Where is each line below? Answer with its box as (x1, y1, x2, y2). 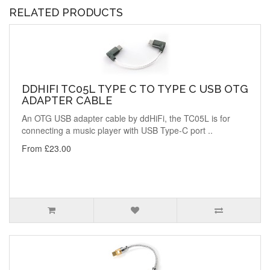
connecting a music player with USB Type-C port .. (22, 124, 213, 137)
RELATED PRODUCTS (9, 6, 123, 19)
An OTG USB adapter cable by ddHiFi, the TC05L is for (22, 112, 230, 125)
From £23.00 (22, 142, 71, 155)
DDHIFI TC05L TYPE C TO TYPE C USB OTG (22, 83, 248, 96)
